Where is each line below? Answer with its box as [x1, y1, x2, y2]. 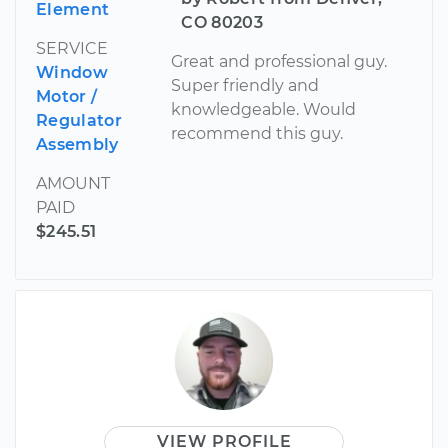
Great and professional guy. [171, 52, 388, 72]
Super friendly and [171, 76, 320, 96]
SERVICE [36, 39, 108, 59]
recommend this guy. [171, 124, 344, 144]
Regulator [36, 111, 122, 131]
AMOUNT [36, 174, 110, 194]
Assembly [36, 135, 119, 155]
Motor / [36, 87, 98, 107]
